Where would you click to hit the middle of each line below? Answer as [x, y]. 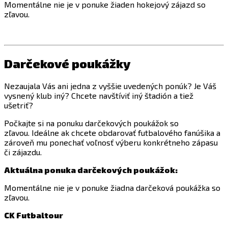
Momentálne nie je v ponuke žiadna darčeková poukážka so [112, 187]
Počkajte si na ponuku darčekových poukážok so [91, 123]
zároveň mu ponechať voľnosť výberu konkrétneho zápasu [111, 142]
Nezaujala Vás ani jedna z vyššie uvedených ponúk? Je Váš [110, 85]
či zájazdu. [23, 152]
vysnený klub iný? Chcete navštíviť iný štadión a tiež [99, 95]
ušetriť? [19, 105]
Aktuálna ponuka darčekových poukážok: [91, 169]
